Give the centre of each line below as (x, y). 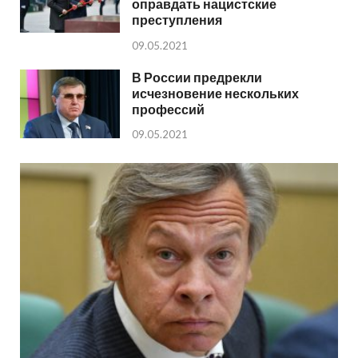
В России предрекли (197, 77)
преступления (177, 19)
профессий (168, 109)
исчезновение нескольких (215, 93)
